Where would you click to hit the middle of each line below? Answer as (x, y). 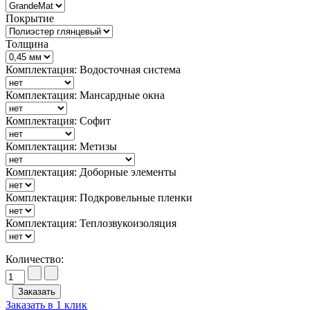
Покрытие (30, 19)
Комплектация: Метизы (61, 147)
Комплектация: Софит (58, 121)
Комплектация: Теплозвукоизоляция (91, 224)
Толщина (27, 44)
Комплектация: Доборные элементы (91, 172)
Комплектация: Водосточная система (93, 70)
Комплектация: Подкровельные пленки (99, 198)
